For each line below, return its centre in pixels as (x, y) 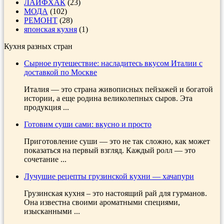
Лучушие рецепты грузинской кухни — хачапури (109, 176)
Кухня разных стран (38, 46)
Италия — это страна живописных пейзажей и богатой (118, 89)
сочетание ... (45, 159)
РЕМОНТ (41, 20)
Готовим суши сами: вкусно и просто (88, 124)
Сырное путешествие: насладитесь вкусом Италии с (113, 63)
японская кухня (50, 29)
